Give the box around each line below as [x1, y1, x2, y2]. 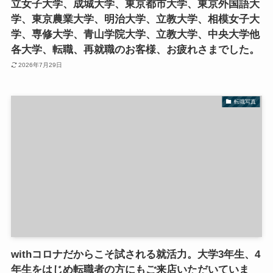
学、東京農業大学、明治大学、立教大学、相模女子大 [10, 13, 260, 26]
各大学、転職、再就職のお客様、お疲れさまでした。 [10, 44, 260, 56]
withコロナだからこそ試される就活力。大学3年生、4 [10, 249, 260, 261]
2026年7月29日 [18, 61, 63, 68]
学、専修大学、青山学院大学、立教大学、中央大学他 [10, 29, 260, 41]
